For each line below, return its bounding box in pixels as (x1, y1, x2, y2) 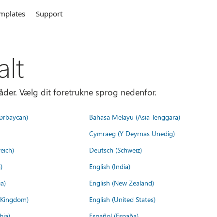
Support (36, 9, 63, 18)
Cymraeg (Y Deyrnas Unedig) (89, 128, 175, 138)
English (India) (89, 161, 130, 171)
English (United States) (89, 194, 155, 204)
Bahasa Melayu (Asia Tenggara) (89, 112, 180, 122)
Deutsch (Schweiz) (89, 145, 142, 155)
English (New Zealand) (89, 178, 154, 187)
